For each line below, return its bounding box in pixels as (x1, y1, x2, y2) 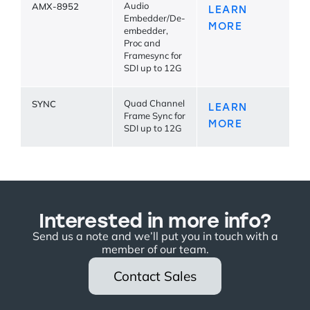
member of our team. (101, 245, 209, 256)
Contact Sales (113, 271, 197, 284)
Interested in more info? (39, 207, 271, 232)
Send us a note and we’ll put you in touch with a (32, 232, 278, 243)
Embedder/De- (124, 15, 185, 24)
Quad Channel (124, 100, 185, 109)
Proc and (124, 39, 161, 48)
